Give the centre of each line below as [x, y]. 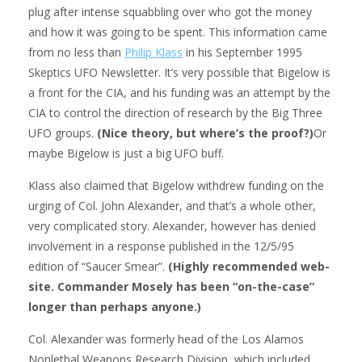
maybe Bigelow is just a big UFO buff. [126, 153]
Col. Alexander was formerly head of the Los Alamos [166, 339]
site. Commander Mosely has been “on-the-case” [171, 286]
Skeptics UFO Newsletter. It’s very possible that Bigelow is [179, 72]
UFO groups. [63, 133]
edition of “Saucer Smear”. [98, 266]
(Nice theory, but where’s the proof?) [205, 133]
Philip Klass [154, 52]
